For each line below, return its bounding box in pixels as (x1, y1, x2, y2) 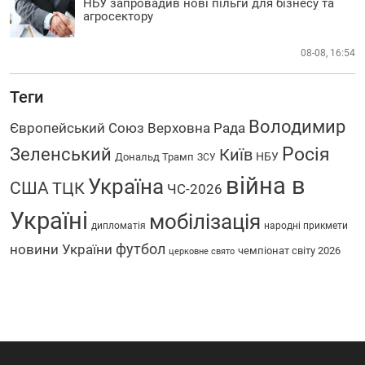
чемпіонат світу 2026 (238, 244, 341, 257)
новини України (10, 240, 112, 257)
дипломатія (91, 219, 146, 231)
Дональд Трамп (115, 150, 194, 163)
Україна (88, 174, 164, 199)
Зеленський (10, 143, 112, 165)
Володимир (248, 115, 345, 137)
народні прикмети (264, 219, 348, 231)
